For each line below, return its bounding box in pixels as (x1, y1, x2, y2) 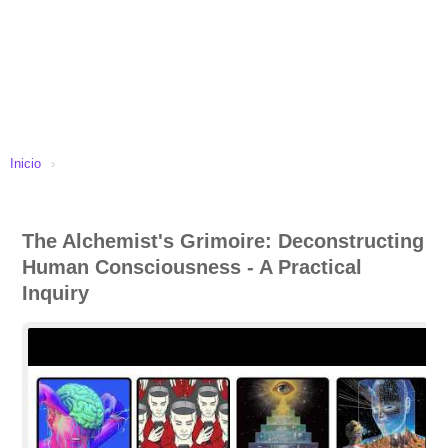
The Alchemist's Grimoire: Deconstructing (22, 230, 424, 252)
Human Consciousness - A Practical (22, 256, 362, 278)
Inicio (10, 156, 41, 171)
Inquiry (22, 282, 89, 304)
